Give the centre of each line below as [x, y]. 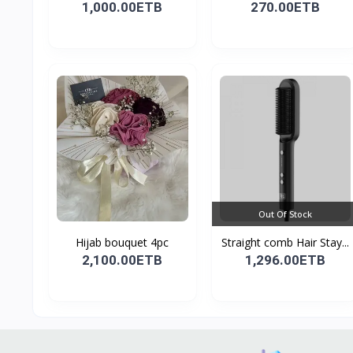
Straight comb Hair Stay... [285, 242]
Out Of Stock [285, 214]
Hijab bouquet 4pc [123, 242]
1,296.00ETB [285, 260]
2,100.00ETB [123, 260]
